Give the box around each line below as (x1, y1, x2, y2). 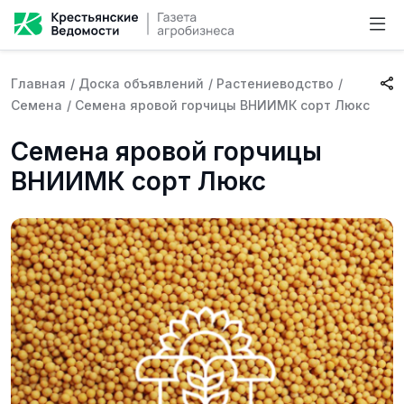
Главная (11, 76, 66, 91)
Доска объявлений (78, 76, 204, 91)
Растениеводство (216, 76, 334, 91)
